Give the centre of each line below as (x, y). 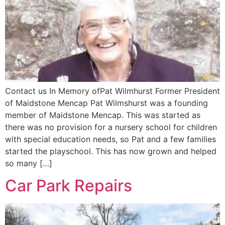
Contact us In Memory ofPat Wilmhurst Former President (113, 91)
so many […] (29, 163)
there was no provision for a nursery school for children (111, 127)
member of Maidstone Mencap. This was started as (103, 115)
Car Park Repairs (69, 186)
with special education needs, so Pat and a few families (110, 139)
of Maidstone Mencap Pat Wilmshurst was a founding (106, 103)
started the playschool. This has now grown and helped (111, 151)
